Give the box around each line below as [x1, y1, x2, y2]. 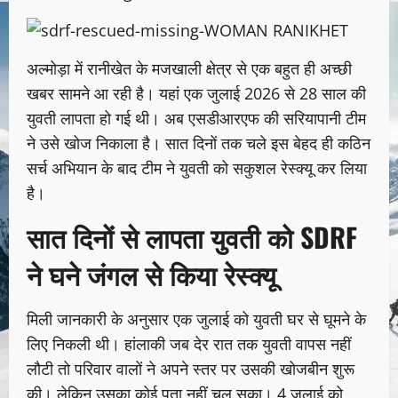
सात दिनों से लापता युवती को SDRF [27, 217, 357, 258]
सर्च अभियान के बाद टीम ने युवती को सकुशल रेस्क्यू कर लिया [27, 157, 367, 179]
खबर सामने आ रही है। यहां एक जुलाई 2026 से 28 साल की [27, 83, 366, 105]
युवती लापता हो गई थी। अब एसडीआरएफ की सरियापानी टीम [27, 107, 366, 130]
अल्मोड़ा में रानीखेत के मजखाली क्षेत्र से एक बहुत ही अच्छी [27, 58, 352, 80]
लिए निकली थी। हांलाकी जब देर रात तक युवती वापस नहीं [27, 333, 351, 355]
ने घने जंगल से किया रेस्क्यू [27, 254, 276, 295]
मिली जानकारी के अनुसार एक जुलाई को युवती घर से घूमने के [27, 308, 366, 330]
